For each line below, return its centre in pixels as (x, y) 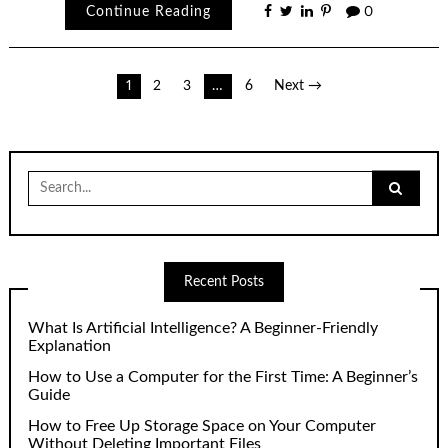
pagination (73, 122)
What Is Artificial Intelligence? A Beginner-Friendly (203, 328)
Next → (298, 86)
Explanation (70, 346)
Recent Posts (224, 281)
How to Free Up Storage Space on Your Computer (202, 426)
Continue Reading (148, 11)
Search (48, 177)
